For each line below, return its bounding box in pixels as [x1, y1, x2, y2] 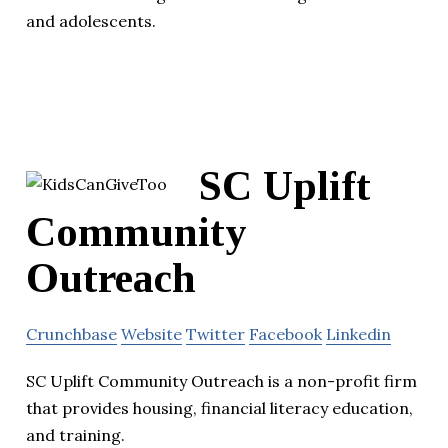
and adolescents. [26, 11, 156, 32]
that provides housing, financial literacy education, [26, 398, 413, 419]
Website [121, 324, 182, 345]
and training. [26, 425, 125, 446]
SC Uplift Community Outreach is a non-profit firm [26, 371, 417, 392]
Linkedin [326, 324, 391, 345]
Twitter [186, 324, 245, 345]
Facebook [249, 324, 322, 345]
